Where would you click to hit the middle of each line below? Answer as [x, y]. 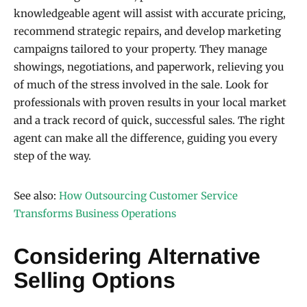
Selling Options [95, 280]
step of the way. [52, 156]
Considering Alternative [137, 256]
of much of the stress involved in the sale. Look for [141, 84]
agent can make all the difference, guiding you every [146, 138]
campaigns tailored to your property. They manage [140, 49]
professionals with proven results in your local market [150, 102]
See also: [36, 195]
